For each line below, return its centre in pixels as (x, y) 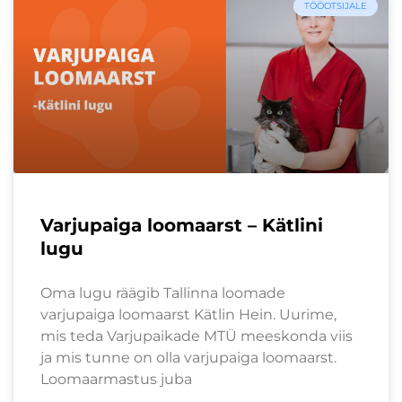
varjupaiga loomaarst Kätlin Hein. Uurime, (188, 314)
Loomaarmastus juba (116, 379)
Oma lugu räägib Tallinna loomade (163, 293)
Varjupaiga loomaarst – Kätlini (182, 225)
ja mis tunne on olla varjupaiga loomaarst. (188, 357)
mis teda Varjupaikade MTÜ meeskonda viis (197, 336)
